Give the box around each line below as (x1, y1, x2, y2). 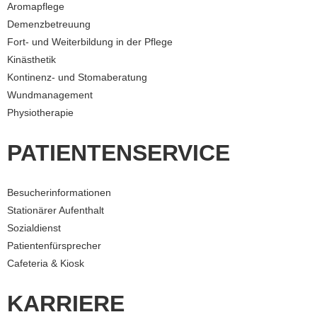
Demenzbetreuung (7, 18, 91, 30)
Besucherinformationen (7, 187, 111, 199)
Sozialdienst (7, 222, 61, 234)
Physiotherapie (7, 107, 74, 119)
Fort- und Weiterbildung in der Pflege (7, 36, 173, 48)
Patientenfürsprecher (7, 240, 101, 252)
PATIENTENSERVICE (7, 140, 230, 166)
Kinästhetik (7, 54, 56, 66)
